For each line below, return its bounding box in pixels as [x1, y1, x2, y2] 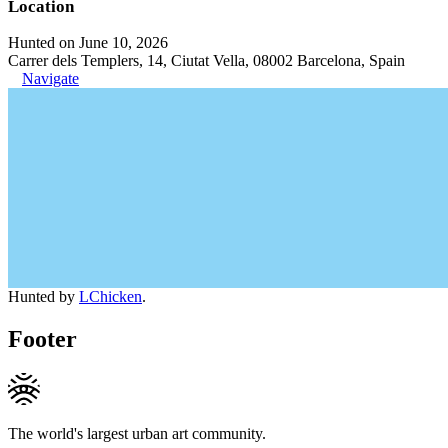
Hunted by [8, 288, 79, 305]
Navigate [22, 70, 79, 87]
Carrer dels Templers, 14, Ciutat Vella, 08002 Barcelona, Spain [8, 52, 405, 69]
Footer [8, 325, 77, 352]
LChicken [79, 288, 142, 305]
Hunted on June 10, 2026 [8, 34, 168, 51]
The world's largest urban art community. [8, 424, 266, 442]
